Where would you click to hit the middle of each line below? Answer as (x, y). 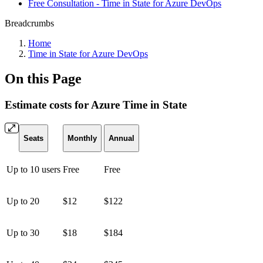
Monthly (82, 138)
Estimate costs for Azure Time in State (96, 104)
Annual (122, 138)
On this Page (43, 78)
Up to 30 (23, 232)
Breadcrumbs (29, 23)
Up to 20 (23, 201)
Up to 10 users (33, 169)
